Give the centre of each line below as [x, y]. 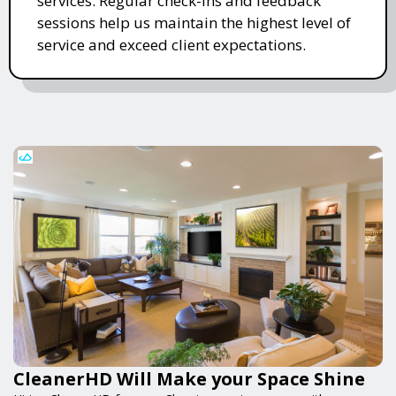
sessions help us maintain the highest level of [194, 22]
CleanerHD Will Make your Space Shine [189, 378]
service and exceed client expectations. [171, 44]
